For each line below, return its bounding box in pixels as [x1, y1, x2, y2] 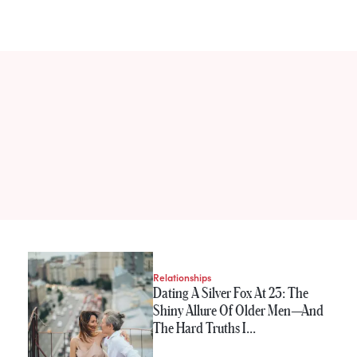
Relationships [153, 270, 212, 284]
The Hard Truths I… [153, 320, 257, 335]
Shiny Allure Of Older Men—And [153, 302, 324, 318]
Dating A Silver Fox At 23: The [153, 284, 309, 300]
